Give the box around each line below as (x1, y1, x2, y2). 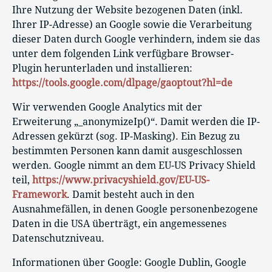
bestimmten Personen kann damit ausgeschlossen (12, 144, 242, 157)
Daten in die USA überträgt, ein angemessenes (12, 217, 226, 229)
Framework (12, 188, 67, 200)
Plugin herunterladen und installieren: (12, 62, 192, 74)
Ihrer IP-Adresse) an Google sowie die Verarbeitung (12, 18, 252, 30)
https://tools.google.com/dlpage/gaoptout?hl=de (12, 76, 233, 89)
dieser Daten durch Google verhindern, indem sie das (12, 33, 260, 45)
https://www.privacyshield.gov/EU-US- (32, 174, 209, 186)
